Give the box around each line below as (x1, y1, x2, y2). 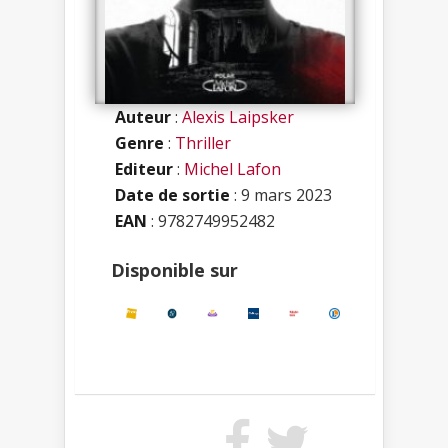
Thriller (175, 132, 231, 155)
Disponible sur (111, 258, 238, 283)
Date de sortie (115, 184, 230, 207)
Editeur (115, 158, 173, 181)
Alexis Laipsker (182, 106, 294, 129)
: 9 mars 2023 (230, 184, 332, 207)
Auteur (115, 106, 171, 129)
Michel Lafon (184, 158, 281, 181)
